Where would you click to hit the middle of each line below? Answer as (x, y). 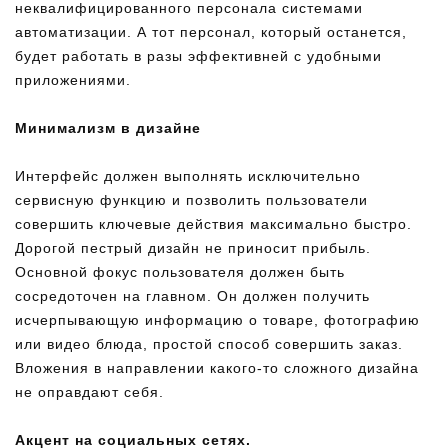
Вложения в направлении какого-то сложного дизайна (217, 368)
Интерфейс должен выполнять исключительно (188, 176)
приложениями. (73, 80)
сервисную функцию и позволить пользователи (191, 200)
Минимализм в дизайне (108, 128)
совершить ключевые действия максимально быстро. (213, 224)
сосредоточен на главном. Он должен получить (192, 296)
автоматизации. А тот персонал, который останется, (211, 32)
